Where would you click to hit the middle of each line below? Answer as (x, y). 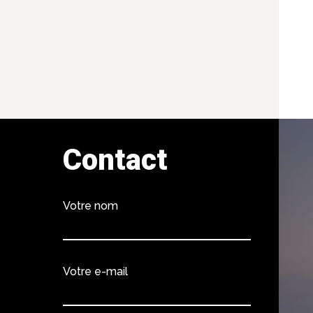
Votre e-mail (96, 272)
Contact (116, 160)
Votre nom (91, 206)
